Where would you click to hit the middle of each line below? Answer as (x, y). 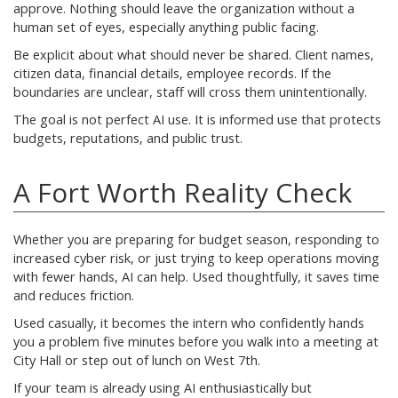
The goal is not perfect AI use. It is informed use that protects (197, 119)
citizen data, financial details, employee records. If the (172, 73)
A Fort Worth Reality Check (183, 192)
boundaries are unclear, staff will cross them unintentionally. (190, 92)
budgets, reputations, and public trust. (128, 138)
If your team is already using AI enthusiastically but (163, 387)
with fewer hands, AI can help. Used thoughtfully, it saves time (196, 276)
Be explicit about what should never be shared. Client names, (194, 54)
